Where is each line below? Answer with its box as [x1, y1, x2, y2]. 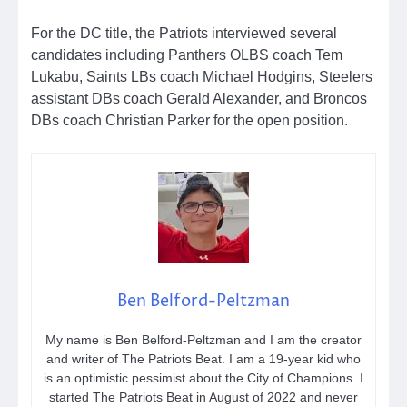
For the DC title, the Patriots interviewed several [31, 25, 337, 42]
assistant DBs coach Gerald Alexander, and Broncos [31, 90, 367, 107]
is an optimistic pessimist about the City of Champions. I [44, 371, 363, 386]
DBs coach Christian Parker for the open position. [31, 112, 348, 129]
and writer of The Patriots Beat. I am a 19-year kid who [46, 352, 361, 367]
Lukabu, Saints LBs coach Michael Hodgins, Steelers [31, 68, 372, 85]
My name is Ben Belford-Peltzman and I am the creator [45, 333, 362, 348]
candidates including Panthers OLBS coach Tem [31, 46, 342, 64]
